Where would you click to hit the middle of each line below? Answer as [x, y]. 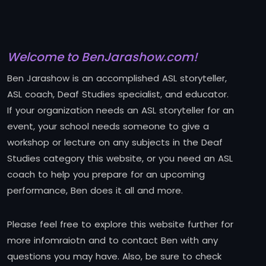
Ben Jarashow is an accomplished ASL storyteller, [117, 78]
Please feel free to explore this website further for [120, 224]
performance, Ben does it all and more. [95, 190]
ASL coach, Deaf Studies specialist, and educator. [118, 94]
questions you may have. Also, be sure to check [114, 256]
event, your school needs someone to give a [108, 126]
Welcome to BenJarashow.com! [102, 57]
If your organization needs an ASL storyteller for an [121, 110]
